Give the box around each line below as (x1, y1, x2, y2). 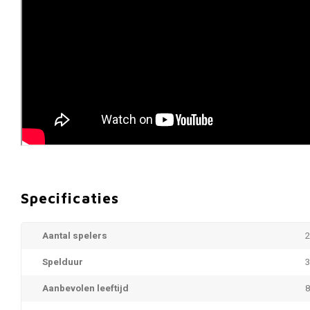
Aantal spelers (42, 229, 107, 243)
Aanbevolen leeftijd (42, 282, 129, 295)
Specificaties (21, 189, 119, 206)
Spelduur (42, 255, 83, 269)
